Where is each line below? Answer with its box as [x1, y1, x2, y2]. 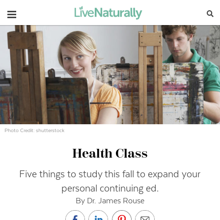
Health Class [72, 147, 148, 161]
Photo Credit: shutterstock [4, 127, 65, 134]
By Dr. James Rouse [75, 195, 144, 205]
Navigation [7, 7, 56, 19]
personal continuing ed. [61, 182, 159, 194]
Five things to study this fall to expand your [19, 168, 201, 180]
